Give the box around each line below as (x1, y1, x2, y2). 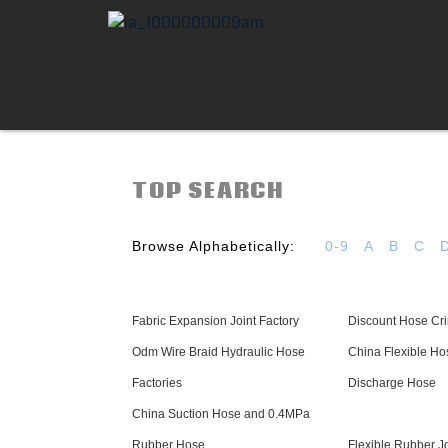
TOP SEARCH (132, 177, 284, 206)
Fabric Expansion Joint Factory (132, 314, 299, 328)
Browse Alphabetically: (132, 238, 295, 254)
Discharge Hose (348, 376, 436, 390)
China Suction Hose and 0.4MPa (132, 407, 310, 421)
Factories (132, 376, 182, 390)
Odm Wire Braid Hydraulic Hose (132, 345, 305, 359)
